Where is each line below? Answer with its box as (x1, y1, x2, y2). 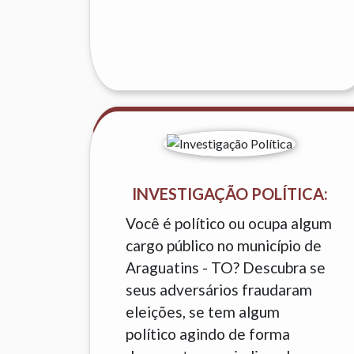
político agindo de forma (126, 325, 291, 343)
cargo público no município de (126, 236, 322, 254)
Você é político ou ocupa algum (126, 214, 333, 232)
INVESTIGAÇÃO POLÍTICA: (131, 184, 328, 203)
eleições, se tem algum (126, 303, 281, 321)
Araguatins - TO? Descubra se (126, 258, 326, 277)
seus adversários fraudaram (126, 281, 313, 299)
